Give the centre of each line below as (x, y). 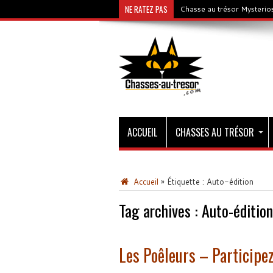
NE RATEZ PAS (146, 9)
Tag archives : (160, 211)
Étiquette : (186, 182)
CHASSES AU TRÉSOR (214, 132)
